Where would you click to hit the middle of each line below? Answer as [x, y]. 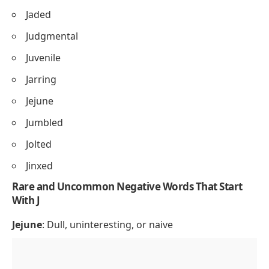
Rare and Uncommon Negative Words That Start [127, 186]
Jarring [41, 79]
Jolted [39, 144]
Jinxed [39, 165]
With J [26, 200]
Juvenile [43, 57]
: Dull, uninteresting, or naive [107, 224]
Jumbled [44, 122]
